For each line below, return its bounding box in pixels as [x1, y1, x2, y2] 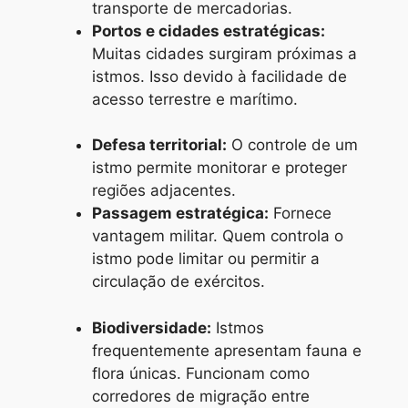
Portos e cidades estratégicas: [92, 21, 325, 40]
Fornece [269, 204, 331, 223]
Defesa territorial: [92, 136, 227, 155]
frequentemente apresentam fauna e [92, 341, 362, 360]
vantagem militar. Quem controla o [92, 227, 343, 246]
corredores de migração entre [92, 386, 310, 405]
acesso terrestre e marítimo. [92, 89, 298, 108]
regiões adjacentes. [92, 181, 236, 200]
